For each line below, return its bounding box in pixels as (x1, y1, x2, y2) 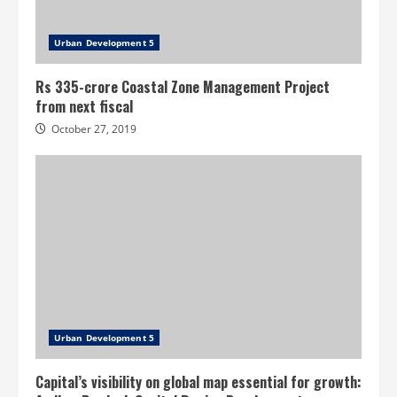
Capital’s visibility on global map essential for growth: (35, 371, 362, 393)
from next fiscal (35, 96, 133, 118)
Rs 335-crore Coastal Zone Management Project (35, 76, 330, 98)
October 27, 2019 (51, 121, 136, 137)
